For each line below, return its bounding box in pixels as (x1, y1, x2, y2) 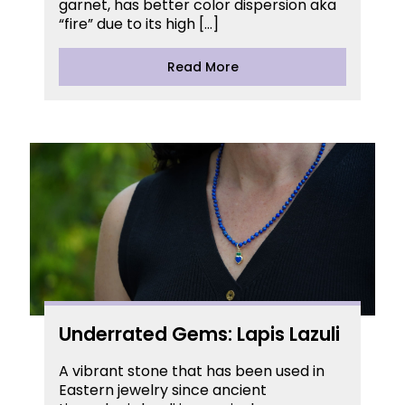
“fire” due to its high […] (59, 13, 219, 34)
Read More (166, 57, 239, 76)
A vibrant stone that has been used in (59, 360, 325, 381)
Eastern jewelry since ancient (59, 379, 267, 400)
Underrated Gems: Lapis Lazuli (59, 320, 340, 347)
